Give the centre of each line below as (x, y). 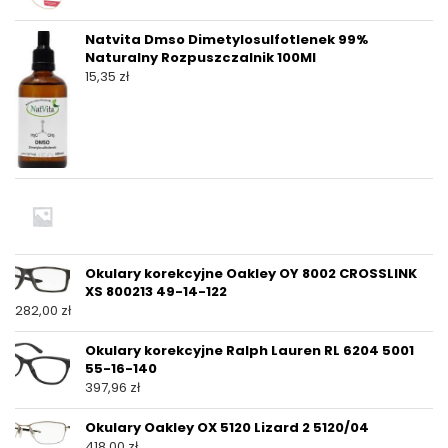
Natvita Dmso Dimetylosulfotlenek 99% (226, 39)
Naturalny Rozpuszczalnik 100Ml (200, 57)
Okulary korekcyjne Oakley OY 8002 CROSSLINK (251, 274)
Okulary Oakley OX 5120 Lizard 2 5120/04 (227, 428)
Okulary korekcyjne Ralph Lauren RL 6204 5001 (249, 351)
